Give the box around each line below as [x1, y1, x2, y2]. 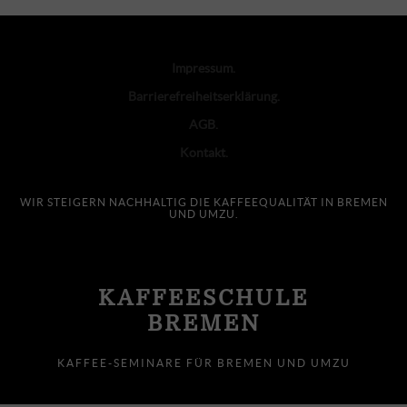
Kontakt [179, 145, 225, 161]
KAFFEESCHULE [98, 285, 309, 312]
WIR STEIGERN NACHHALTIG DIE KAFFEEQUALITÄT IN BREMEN [19, 196, 388, 209]
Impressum [172, 61, 233, 76]
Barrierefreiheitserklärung [127, 89, 277, 104]
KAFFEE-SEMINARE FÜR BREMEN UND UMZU [56, 357, 351, 370]
